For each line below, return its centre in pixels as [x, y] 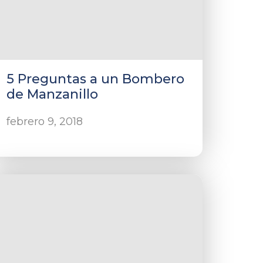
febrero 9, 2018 [45, 122]
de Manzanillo [53, 94]
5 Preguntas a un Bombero [96, 79]
